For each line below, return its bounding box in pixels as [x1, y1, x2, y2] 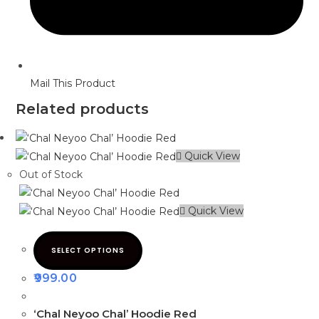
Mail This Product [30, 77, 116, 90]
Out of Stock [19, 168, 83, 182]
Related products [16, 100, 150, 118]
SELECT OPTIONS [51, 244, 125, 256]
